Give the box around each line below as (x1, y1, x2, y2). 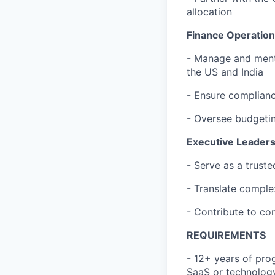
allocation (187, 6, 232, 18)
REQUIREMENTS (187, 229, 266, 241)
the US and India (187, 66, 263, 78)
